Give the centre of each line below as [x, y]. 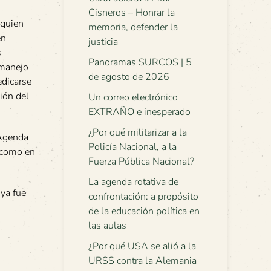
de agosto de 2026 [129, 77]
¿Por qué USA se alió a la [142, 246]
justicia [103, 42]
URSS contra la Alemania [142, 261]
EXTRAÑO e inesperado [139, 112]
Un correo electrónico [133, 97]
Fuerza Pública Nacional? [141, 162]
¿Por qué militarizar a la [138, 132]
